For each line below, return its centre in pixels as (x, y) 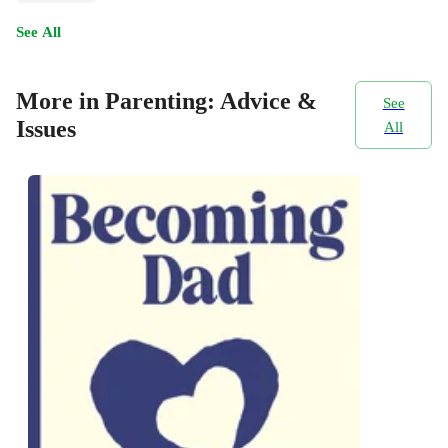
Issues (46, 129)
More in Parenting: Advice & (166, 101)
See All (38, 31)
